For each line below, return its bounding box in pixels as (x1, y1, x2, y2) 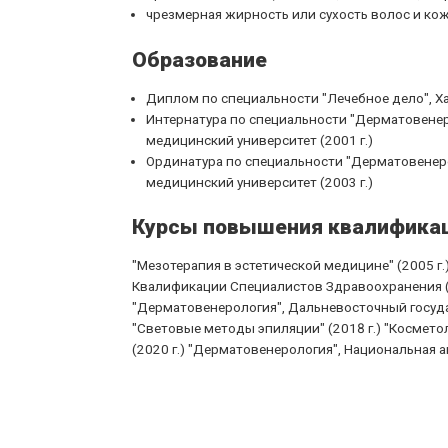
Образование (132, 47, 267, 72)
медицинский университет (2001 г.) (145, 131, 373, 148)
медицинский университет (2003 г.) (145, 173, 373, 190)
